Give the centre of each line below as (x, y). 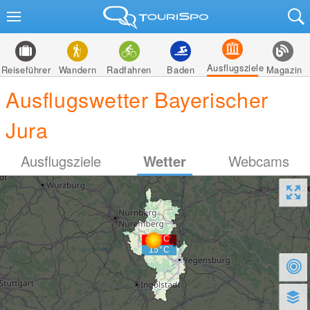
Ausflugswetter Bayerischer (137, 99)
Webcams (258, 161)
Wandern (77, 70)
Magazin (284, 70)
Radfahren (129, 70)
